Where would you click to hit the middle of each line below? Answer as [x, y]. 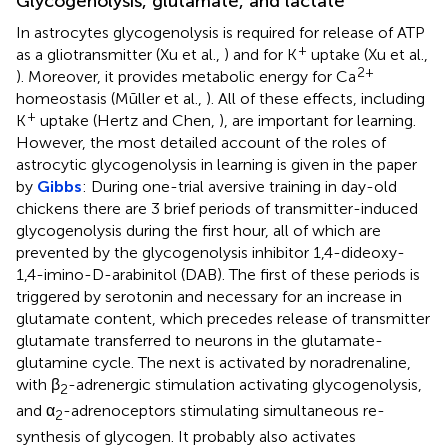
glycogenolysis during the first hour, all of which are [198, 231]
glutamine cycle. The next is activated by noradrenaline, [213, 363]
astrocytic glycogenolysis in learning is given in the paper [216, 165]
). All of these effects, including [315, 99]
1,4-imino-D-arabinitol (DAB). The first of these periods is [218, 275]
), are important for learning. [317, 121]
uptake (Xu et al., [367, 55]
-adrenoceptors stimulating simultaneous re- [224, 411]
